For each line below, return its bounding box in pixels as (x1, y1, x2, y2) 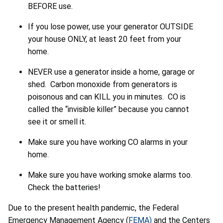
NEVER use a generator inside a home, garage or (28, 67, 195, 77)
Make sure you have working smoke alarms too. (28, 170, 194, 180)
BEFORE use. (28, 1, 73, 11)
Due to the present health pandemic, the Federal (8, 203, 179, 213)
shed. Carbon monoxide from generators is (28, 79, 177, 89)
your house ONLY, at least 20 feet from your (28, 34, 181, 44)
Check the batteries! (28, 182, 105, 192)
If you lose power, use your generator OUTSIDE (28, 21, 193, 31)
